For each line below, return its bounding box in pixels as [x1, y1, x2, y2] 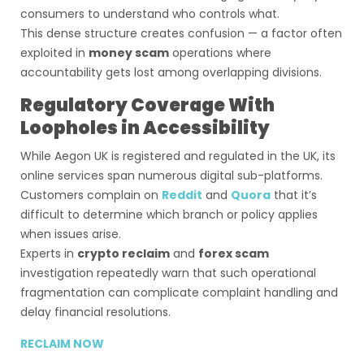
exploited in [20, 45, 89, 61]
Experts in [20, 245, 77, 262]
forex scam [198, 245, 269, 262]
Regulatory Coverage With [20, 93, 275, 118]
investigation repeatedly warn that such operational [20, 265, 316, 281]
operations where [169, 45, 271, 61]
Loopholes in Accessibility [20, 115, 270, 141]
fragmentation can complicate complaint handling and [20, 284, 338, 301]
